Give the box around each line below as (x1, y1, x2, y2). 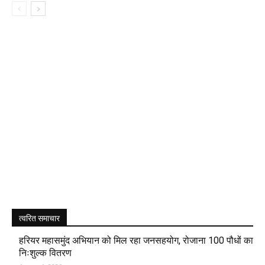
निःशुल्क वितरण (19, 247, 72, 259)
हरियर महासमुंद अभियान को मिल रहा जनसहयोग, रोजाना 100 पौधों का (19, 235, 253, 247)
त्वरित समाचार (19, 214, 60, 224)
